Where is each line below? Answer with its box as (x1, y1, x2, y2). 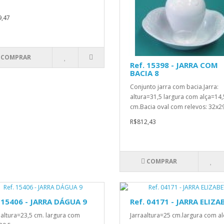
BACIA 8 (129, 68, 159, 78)
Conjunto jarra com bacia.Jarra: (129, 82, 218, 91)
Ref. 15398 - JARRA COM (129, 60, 218, 70)
